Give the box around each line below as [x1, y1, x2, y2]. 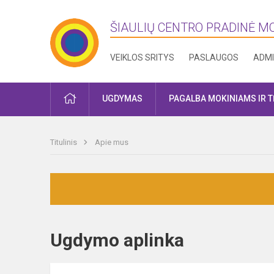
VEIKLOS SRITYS [110, 53, 175, 62]
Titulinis [50, 138, 79, 147]
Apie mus [95, 138, 128, 147]
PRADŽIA [75, 93, 110, 103]
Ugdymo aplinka [50, 229, 206, 251]
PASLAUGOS [189, 53, 239, 62]
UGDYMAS [102, 94, 143, 103]
